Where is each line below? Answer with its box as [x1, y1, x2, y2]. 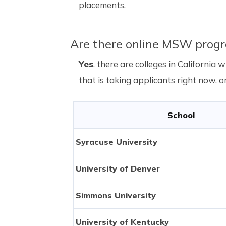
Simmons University [75, 190, 156, 200]
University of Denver [75, 163, 160, 174]
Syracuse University [75, 136, 157, 147]
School [167, 109, 195, 120]
